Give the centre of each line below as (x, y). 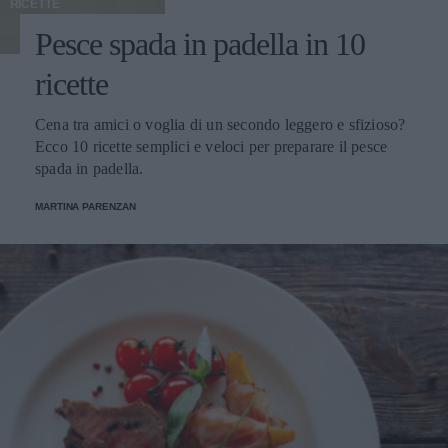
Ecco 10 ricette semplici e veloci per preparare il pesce (211, 147)
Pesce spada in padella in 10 (200, 44)
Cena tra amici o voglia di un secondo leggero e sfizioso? (220, 125)
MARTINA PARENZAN (85, 207)
